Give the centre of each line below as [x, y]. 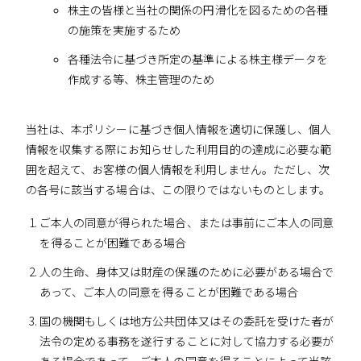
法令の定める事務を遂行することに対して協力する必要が [187, 340]
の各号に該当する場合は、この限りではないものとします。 [178, 189]
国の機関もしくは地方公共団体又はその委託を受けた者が [187, 320]
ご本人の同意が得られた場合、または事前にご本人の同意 [187, 222]
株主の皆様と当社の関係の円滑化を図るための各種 [198, 10]
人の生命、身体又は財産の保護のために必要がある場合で [187, 271]
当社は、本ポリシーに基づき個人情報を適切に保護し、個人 [179, 129]
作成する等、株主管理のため [141, 79]
